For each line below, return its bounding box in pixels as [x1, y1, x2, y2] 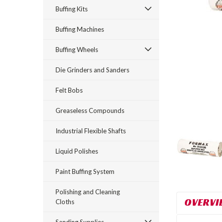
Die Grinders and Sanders [55, 66, 129, 74]
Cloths [55, 198, 74, 206]
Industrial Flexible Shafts [55, 127, 126, 135]
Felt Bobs [55, 86, 83, 94]
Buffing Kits [55, 5, 88, 13]
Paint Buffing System [55, 167, 114, 175]
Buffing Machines [55, 25, 104, 33]
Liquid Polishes [55, 147, 98, 155]
